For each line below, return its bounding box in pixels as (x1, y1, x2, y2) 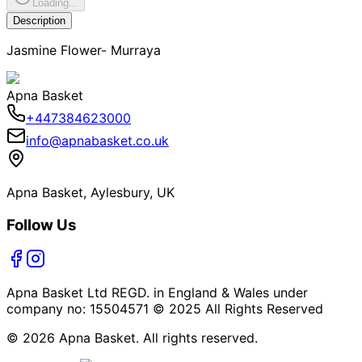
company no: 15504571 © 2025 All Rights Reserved (6, 301, 323, 318)
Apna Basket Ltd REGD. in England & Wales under (6, 284, 308, 301)
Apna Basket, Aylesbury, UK (6, 183, 175, 200)
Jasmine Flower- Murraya (6, 41, 161, 58)
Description (13, 14, 65, 27)
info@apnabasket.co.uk (26, 132, 169, 149)
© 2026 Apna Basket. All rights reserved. (6, 330, 258, 347)
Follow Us (6, 215, 77, 234)
